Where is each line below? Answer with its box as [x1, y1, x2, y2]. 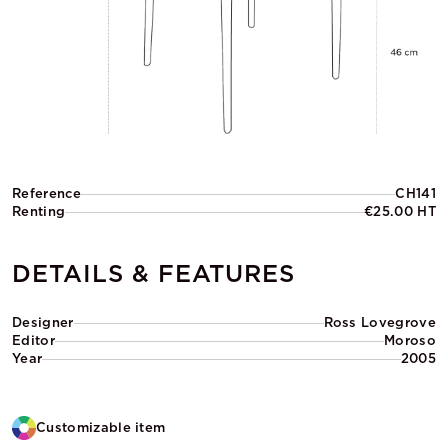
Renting [12, 204, 66, 219]
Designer [12, 315, 74, 330]
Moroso [384, 333, 436, 348]
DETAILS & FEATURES [12, 259, 296, 288]
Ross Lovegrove [323, 315, 436, 330]
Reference [12, 186, 81, 201]
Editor [12, 333, 55, 348]
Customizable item [36, 420, 166, 435]
